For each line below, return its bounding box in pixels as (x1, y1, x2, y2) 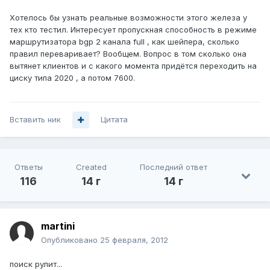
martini (41, 220, 75, 233)
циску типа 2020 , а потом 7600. (10, 73, 135, 83)
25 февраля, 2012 (100, 235, 168, 245)
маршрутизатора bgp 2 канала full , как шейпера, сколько (10, 37, 239, 47)
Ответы (14, 162, 43, 172)
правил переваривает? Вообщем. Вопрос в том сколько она (10, 49, 246, 59)
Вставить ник (10, 115, 61, 125)
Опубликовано (41, 235, 100, 245)
